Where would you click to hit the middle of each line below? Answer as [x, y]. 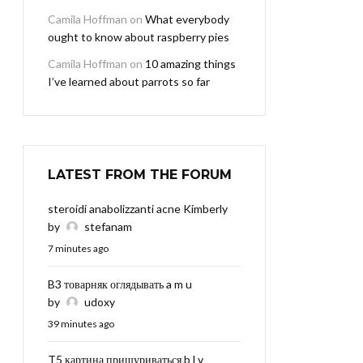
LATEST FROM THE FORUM [140, 175]
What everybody [187, 19]
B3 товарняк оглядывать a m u [120, 284]
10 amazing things [190, 64]
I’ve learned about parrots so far [129, 82]
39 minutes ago [81, 324]
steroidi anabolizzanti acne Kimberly [138, 209]
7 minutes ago [78, 249]
